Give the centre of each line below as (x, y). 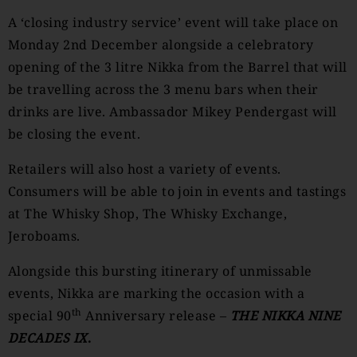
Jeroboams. (44, 236)
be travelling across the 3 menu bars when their (163, 89)
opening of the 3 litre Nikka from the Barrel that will (178, 67)
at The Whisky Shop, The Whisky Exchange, (148, 214)
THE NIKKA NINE (285, 316)
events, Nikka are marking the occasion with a (157, 293)
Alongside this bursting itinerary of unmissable (160, 271)
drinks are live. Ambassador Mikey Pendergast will (173, 112)
